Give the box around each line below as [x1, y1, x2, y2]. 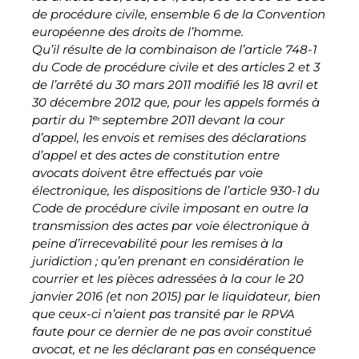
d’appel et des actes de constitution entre [32, 147, 280, 163]
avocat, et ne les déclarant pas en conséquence [32, 341, 316, 357]
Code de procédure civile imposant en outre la [32, 200, 309, 216]
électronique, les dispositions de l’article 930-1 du [32, 183, 320, 198]
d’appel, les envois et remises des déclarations [32, 130, 306, 145]
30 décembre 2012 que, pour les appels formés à [32, 95, 320, 110]
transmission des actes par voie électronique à [32, 218, 309, 233]
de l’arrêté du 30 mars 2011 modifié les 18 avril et [32, 77, 318, 92]
